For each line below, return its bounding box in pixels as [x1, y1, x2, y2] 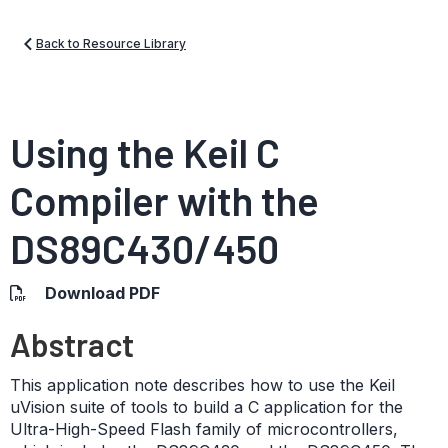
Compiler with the [10, 176, 319, 224]
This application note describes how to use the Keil [10, 375, 395, 395]
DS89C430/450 [10, 224, 279, 272]
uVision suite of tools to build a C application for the [10, 397, 403, 417]
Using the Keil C [10, 128, 280, 176]
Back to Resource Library [36, 36, 186, 51]
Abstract [10, 325, 134, 363]
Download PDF [45, 283, 160, 303]
